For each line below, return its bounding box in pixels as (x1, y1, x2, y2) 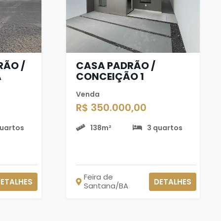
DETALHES (153, 176, 191, 187)
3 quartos (147, 122, 183, 133)
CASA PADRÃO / (75, 58, 155, 73)
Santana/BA (83, 181, 128, 191)
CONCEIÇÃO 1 (75, 69, 144, 83)
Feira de (83, 172, 113, 182)
